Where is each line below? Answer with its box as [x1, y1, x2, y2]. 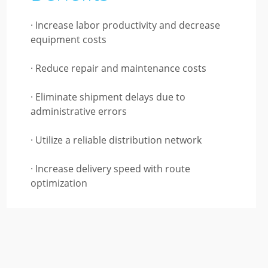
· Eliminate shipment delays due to [30, 90, 185, 103]
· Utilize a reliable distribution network [30, 133, 202, 147]
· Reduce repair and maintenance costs [30, 62, 206, 75]
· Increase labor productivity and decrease [30, 19, 220, 32]
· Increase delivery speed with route [30, 162, 190, 175]
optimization [30, 176, 87, 190]
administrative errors [30, 105, 127, 118]
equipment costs [30, 33, 106, 46]
